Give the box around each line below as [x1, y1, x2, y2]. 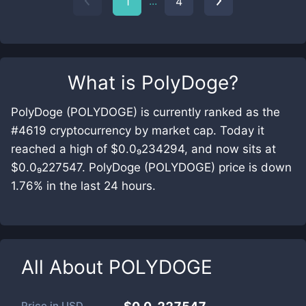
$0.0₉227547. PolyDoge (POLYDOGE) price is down [11, 161, 292, 174]
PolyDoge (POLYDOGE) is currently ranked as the [11, 105, 280, 119]
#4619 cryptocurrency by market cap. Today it [11, 124, 264, 137]
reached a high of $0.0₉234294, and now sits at [11, 142, 276, 156]
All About [21, 255, 109, 279]
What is [68, 71, 141, 94]
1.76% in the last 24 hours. [11, 179, 156, 193]
